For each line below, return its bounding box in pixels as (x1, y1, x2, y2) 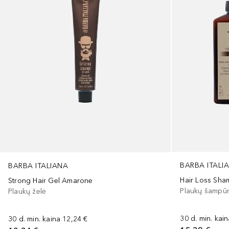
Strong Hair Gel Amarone (8, 176, 93, 185)
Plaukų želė (8, 187, 47, 196)
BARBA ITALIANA (8, 161, 68, 170)
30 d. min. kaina (8, 214, 61, 223)
